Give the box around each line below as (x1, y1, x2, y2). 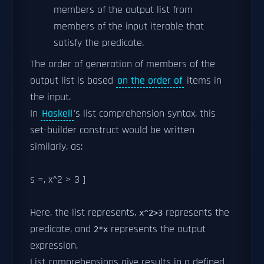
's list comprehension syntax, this (74, 107, 216, 120)
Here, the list (30, 206, 88, 219)
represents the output (108, 222, 206, 236)
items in (184, 74, 222, 87)
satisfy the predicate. (54, 36, 144, 49)
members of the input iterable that (54, 19, 204, 33)
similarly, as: (30, 140, 82, 153)
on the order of (117, 74, 183, 87)
